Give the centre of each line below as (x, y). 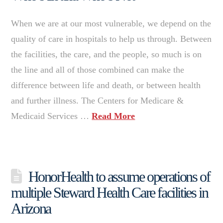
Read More (113, 116)
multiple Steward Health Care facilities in (110, 192)
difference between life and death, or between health (106, 85)
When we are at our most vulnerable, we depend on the (111, 23)
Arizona (31, 208)
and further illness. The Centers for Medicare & (98, 100)
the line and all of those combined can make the (98, 69)
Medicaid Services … (52, 116)
